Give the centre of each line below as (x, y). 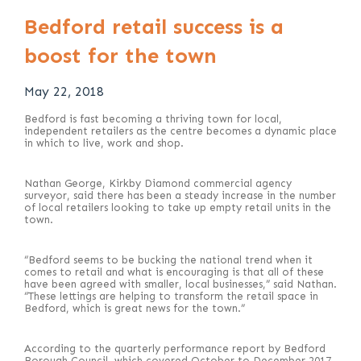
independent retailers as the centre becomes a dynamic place (180, 131)
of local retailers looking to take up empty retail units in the (178, 207)
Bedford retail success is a (154, 27)
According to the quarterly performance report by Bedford (175, 349)
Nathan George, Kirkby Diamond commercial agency (158, 183)
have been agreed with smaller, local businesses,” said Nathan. (180, 284)
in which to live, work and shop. (104, 143)
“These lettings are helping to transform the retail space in (171, 296)
